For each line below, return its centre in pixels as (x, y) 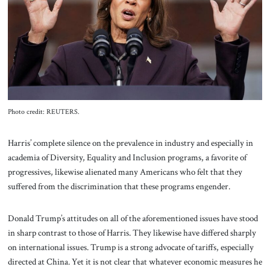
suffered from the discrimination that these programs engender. (119, 186)
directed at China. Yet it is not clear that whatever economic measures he (135, 262)
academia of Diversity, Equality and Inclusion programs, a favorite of (127, 157)
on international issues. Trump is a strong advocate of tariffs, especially (130, 247)
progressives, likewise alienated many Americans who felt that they (125, 171)
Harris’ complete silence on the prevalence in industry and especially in (130, 143)
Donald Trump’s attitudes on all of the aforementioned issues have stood (133, 218)
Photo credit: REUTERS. (43, 111)
